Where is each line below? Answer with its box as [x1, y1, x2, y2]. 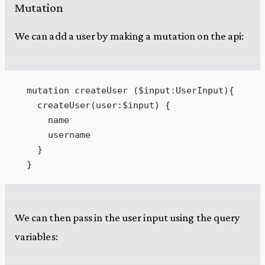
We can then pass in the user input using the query [14, 211, 241, 224]
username [15, 129, 91, 140]
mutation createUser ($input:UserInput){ [15, 85, 234, 95]
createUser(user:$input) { [15, 99, 170, 110]
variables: [14, 230, 58, 243]
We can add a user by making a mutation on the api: [14, 30, 244, 43]
